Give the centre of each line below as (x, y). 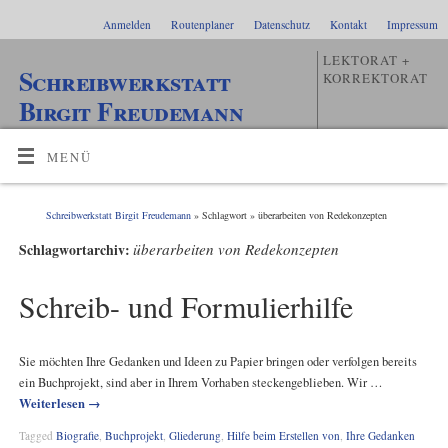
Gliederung (194, 436)
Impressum (412, 24)
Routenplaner (202, 24)
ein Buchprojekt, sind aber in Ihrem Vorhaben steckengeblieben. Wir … (200, 382)
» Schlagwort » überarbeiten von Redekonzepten (289, 214)
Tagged (37, 436)
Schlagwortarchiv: (75, 249)
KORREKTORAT (375, 78)
